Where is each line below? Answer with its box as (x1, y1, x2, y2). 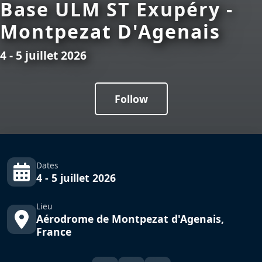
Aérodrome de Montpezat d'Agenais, (36, 212, 224, 226)
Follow (114, 92, 148, 106)
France (36, 225, 71, 239)
